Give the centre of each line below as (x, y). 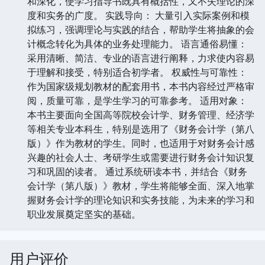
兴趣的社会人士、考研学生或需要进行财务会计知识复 (141, 157)
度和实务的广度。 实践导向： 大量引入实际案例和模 (138, 15)
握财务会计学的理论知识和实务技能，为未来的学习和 (141, 200)
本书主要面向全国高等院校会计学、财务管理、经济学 (141, 114)
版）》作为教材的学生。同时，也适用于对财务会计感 (141, 143)
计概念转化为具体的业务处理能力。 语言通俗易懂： (137, 43)
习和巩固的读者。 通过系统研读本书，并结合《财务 (137, 171)
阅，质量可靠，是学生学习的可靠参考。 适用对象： (137, 100)
